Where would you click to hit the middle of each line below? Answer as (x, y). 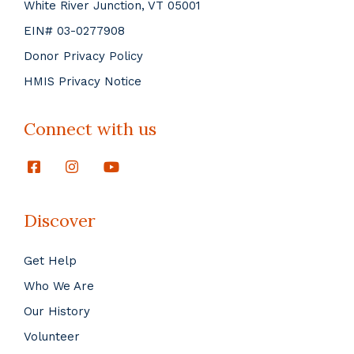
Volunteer (52, 337)
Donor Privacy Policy (83, 56)
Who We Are (59, 286)
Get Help (50, 261)
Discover (60, 221)
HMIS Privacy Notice (83, 82)
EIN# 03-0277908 (74, 31)
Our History (57, 312)
